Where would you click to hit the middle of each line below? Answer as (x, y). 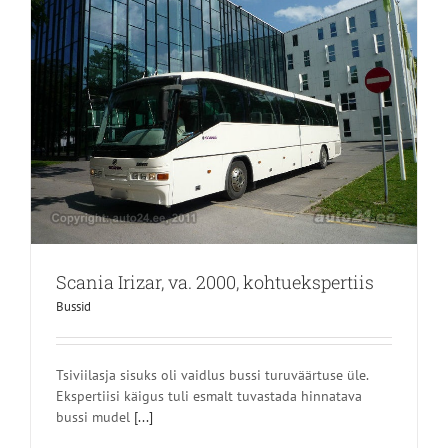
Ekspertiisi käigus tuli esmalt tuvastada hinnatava (209, 395)
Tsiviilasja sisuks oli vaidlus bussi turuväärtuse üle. (212, 374)
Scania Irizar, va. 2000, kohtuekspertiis (215, 281)
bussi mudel (95, 416)
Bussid (73, 306)
